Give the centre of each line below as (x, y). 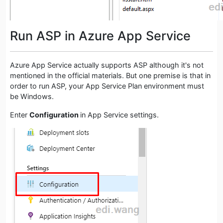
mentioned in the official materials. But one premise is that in (110, 75)
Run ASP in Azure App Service (100, 36)
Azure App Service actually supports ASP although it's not (107, 65)
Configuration (55, 114)
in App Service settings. (119, 114)
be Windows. (32, 96)
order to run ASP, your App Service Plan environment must (107, 86)
